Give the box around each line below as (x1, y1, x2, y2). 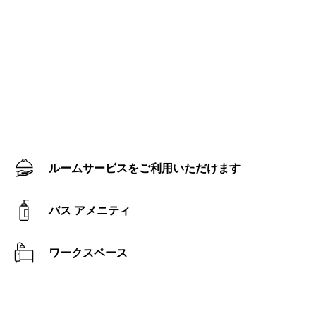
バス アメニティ (60, 203, 131, 218)
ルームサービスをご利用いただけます (60, 161, 241, 176)
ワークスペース (60, 245, 128, 260)
